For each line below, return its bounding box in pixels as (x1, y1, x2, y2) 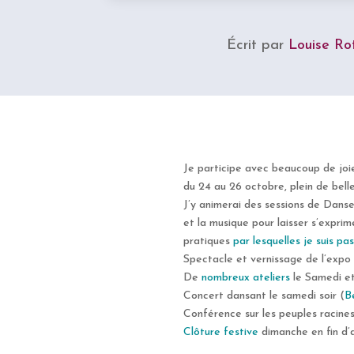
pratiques (183, 235, 233, 247)
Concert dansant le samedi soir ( (183, 289, 345, 302)
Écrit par (226, 38, 288, 54)
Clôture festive (183, 326, 258, 338)
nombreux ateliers (201, 271, 290, 284)
